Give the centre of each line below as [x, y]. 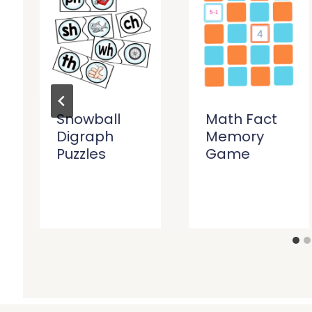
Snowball [89, 119]
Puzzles [81, 154]
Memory [234, 137]
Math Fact [241, 119]
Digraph [85, 137]
